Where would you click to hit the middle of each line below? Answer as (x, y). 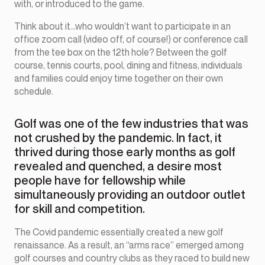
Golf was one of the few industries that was (131, 124)
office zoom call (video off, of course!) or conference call (131, 39)
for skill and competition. (80, 209)
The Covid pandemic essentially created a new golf (119, 232)
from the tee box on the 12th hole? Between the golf (121, 52)
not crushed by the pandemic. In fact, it (118, 138)
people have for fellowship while (100, 181)
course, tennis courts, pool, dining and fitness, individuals (128, 65)
